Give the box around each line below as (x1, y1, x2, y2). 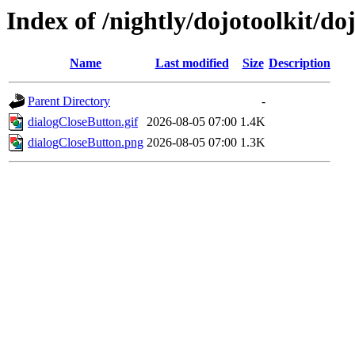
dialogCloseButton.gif (28, 115, 138, 129)
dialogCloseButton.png (28, 136, 143, 150)
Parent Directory (28, 94, 110, 109)
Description (269, 56, 330, 71)
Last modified (155, 56, 229, 71)
